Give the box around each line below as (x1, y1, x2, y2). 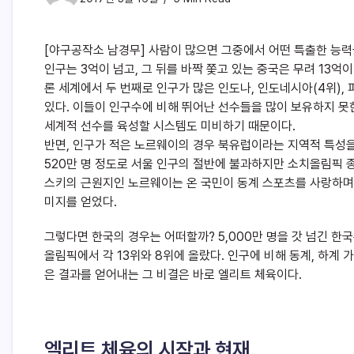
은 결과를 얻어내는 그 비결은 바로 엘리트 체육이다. (44, 267, 302, 283)
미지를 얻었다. (44, 194, 117, 210)
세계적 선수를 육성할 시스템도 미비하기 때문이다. (44, 119, 296, 134)
